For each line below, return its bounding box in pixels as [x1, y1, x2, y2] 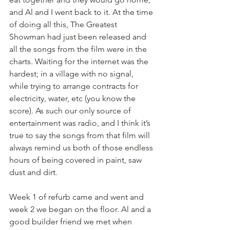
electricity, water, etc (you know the [9, 93, 138, 103]
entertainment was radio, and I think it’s [9, 118, 152, 128]
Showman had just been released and [9, 32, 148, 42]
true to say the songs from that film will [9, 130, 152, 140]
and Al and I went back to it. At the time [9, 7, 155, 17]
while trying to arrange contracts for [9, 81, 140, 91]
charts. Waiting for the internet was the [9, 56, 150, 66]
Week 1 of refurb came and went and [9, 192, 146, 202]
